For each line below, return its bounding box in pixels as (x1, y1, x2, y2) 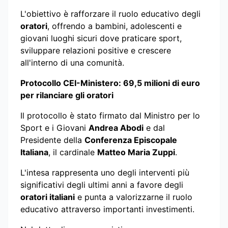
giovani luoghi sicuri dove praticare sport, (20, 33, 182, 43)
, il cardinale (48, 147, 97, 157)
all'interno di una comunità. (20, 57, 124, 68)
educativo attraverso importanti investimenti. (20, 204, 194, 214)
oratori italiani (20, 191, 75, 202)
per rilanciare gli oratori (20, 90, 113, 100)
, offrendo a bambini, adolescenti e (47, 20, 182, 31)
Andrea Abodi (89, 122, 144, 133)
